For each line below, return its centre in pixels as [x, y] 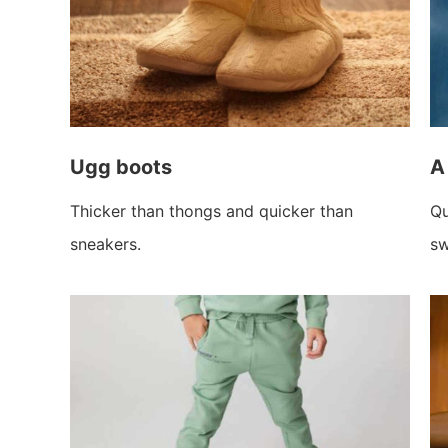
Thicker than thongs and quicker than [211, 210]
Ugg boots [121, 166]
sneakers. [108, 243]
